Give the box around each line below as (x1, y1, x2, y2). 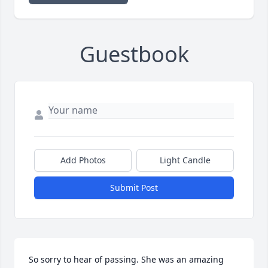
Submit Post (110, 182, 158, 194)
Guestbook (79, 39, 189, 69)
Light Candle (160, 154, 211, 166)
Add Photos (60, 154, 106, 166)
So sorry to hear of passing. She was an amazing (29, 254, 224, 266)
